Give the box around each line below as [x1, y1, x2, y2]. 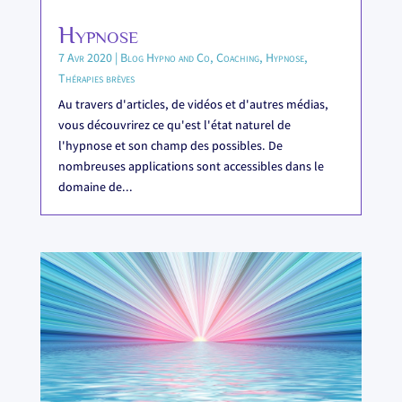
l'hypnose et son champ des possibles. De [57, 137, 283, 153]
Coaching [215, 49, 259, 66]
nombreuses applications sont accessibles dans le [57, 158, 324, 174]
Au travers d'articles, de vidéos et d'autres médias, [57, 96, 328, 112]
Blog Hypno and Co [119, 49, 210, 66]
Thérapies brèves [57, 70, 135, 86]
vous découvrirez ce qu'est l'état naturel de [57, 117, 291, 133]
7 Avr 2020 [57, 49, 112, 66]
